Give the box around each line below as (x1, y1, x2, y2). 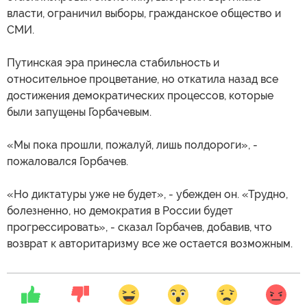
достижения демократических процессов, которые (7, 88, 273, 102)
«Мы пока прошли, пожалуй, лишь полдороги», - (7, 138, 258, 151)
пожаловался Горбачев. (7, 154, 128, 168)
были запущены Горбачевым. (7, 105, 151, 119)
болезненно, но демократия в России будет (7, 204, 233, 217)
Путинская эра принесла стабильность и (7, 56, 219, 69)
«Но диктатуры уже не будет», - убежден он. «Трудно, (7, 187, 288, 201)
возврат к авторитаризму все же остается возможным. (7, 236, 293, 250)
